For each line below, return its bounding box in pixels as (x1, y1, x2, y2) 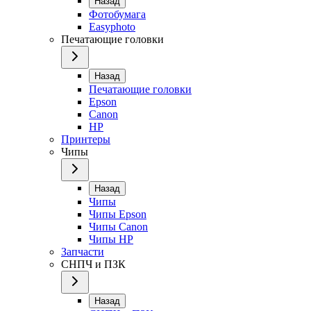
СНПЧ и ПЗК (61, 258, 126, 270)
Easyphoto (89, 20, 135, 33)
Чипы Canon (89, 220, 148, 233)
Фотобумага (89, 8, 146, 20)
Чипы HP (89, 233, 133, 245)
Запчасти (61, 245, 104, 258)
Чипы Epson (89, 208, 146, 220)
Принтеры (61, 133, 110, 145)
